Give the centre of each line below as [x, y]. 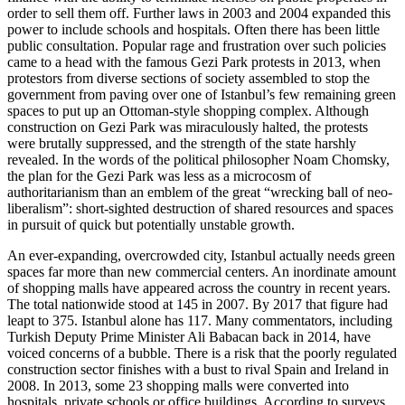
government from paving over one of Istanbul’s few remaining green [202, 94]
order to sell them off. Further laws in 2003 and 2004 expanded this [199, 13]
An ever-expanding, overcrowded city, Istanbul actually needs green [201, 255]
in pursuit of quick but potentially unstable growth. [151, 224]
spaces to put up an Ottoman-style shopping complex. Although [188, 110]
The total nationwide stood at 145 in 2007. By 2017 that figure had [198, 304]
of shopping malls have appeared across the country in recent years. [199, 287]
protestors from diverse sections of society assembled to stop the [188, 78]
